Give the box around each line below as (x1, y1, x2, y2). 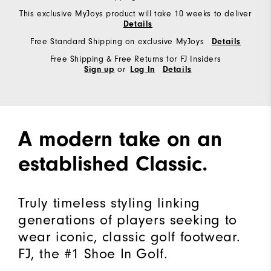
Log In (130, 65, 155, 75)
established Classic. (18, 151, 207, 177)
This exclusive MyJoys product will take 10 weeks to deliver (19, 8, 252, 19)
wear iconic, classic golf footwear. (18, 228, 241, 246)
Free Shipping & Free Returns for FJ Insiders (50, 54, 221, 65)
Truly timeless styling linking (18, 194, 201, 212)
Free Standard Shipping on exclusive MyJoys (30, 36, 207, 47)
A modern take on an (18, 126, 222, 152)
